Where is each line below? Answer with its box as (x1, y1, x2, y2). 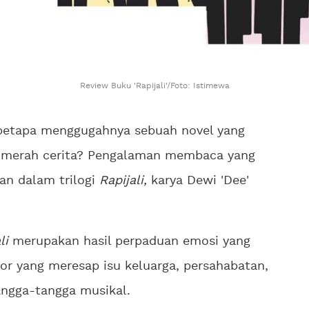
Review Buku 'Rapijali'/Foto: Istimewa (79, 81, 230, 90)
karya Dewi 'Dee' (147, 175, 249, 188)
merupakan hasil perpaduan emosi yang (8, 235, 250, 248)
